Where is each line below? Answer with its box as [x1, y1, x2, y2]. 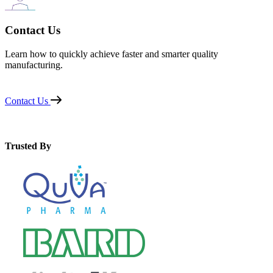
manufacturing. [5, 60, 63, 71]
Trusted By [5, 141, 51, 152]
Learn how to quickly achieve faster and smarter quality [5, 49, 218, 60]
